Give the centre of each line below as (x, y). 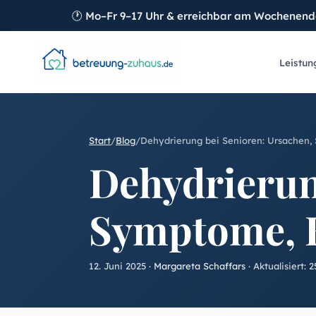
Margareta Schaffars (200, 266)
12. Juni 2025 (117, 266)
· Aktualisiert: (277, 266)
